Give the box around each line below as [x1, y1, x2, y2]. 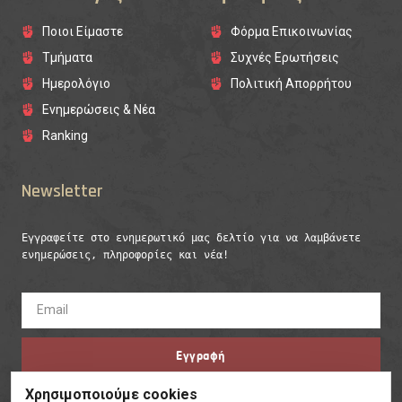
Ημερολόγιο [41, 75, 110, 91]
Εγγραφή [176, 346, 226, 363]
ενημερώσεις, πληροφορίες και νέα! [22, 248, 229, 261]
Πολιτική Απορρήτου [230, 75, 352, 91]
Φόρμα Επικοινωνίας [230, 23, 353, 39]
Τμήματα [41, 49, 92, 65]
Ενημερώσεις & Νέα [41, 101, 155, 117]
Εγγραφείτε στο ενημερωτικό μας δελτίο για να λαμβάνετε [22, 231, 361, 244]
